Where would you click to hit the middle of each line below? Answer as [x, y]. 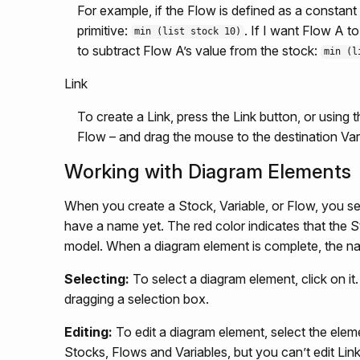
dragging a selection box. [137, 299]
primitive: [104, 30]
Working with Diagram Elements [208, 171]
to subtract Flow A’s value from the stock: [199, 50]
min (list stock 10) [188, 32]
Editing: [88, 331]
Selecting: [97, 278]
